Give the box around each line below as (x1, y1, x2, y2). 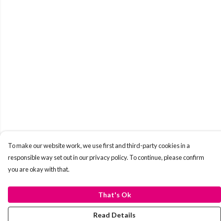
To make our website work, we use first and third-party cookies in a (8, 142, 190, 149)
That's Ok (98, 190, 131, 199)
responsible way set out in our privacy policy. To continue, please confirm (8, 153, 204, 161)
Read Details (93, 211, 136, 219)
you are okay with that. (8, 165, 70, 173)
